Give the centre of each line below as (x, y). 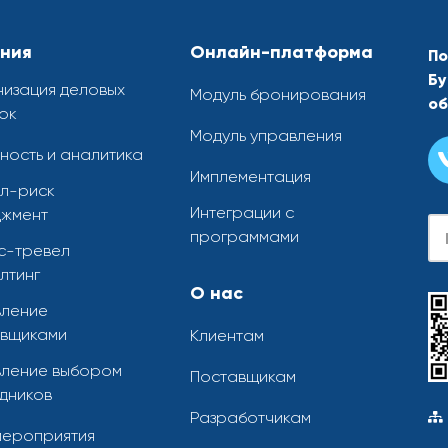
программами (244, 237)
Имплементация (250, 177)
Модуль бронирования (278, 95)
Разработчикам (250, 418)
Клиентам (227, 336)
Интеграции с (242, 213)
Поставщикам (243, 377)
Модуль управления (266, 136)
